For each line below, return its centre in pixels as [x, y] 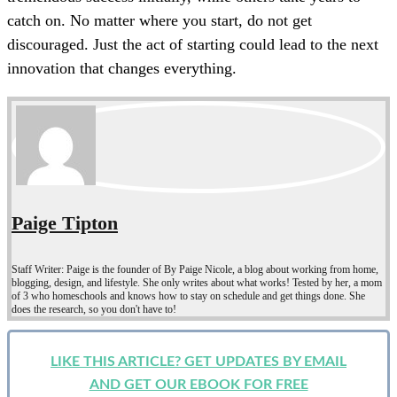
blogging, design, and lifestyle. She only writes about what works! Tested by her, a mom [197, 283]
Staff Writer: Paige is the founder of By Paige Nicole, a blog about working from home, [195, 270]
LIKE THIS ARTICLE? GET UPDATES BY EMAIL [198, 362]
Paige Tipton [65, 222]
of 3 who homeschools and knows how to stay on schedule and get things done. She [188, 296]
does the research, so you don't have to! [94, 310]
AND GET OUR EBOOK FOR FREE [198, 385]
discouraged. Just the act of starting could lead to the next [193, 44]
